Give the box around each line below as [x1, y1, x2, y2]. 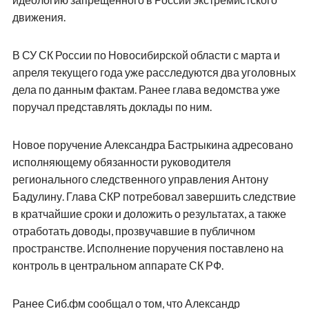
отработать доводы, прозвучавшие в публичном [12, 224, 255, 238]
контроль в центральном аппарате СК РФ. [12, 259, 223, 272]
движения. [12, 10, 66, 24]
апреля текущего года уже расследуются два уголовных [12, 66, 296, 79]
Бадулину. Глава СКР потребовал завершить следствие [12, 190, 296, 203]
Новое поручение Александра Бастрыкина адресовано [12, 138, 293, 152]
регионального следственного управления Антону [12, 172, 268, 186]
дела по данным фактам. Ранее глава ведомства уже [12, 83, 280, 97]
